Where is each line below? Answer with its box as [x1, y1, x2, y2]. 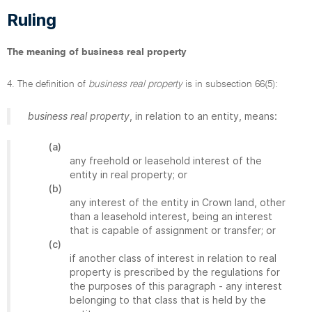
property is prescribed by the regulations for [70, 266, 280, 278]
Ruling [7, 10, 56, 30]
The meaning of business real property [7, 47, 187, 57]
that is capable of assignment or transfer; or [70, 224, 276, 236]
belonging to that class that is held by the [70, 294, 266, 306]
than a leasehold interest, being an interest [70, 210, 272, 222]
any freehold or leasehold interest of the [70, 155, 262, 166]
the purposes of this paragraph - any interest [70, 280, 282, 292]
